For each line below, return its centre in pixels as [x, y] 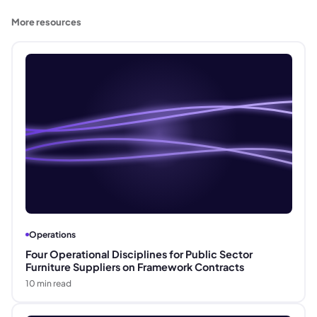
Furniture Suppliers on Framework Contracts [134, 266]
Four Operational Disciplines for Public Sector [139, 254]
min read [53, 283]
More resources [46, 22]
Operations [52, 234]
